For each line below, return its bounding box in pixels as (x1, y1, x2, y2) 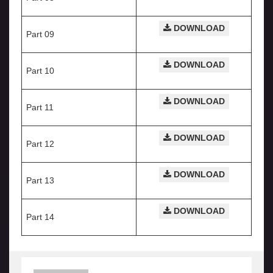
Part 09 (26, 29, 54, 40)
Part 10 (26, 66, 54, 76)
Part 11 (26, 102, 54, 113)
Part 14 (26, 212, 54, 222)
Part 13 (26, 175, 54, 186)
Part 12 (26, 139, 54, 149)
